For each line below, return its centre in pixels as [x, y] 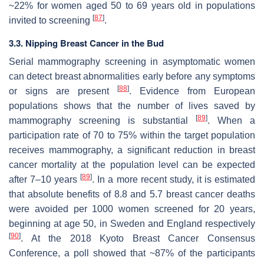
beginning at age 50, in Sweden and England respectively [132, 224]
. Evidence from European [192, 91]
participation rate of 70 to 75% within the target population [132, 136]
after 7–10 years [45, 180]
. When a [231, 121]
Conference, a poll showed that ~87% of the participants [132, 253]
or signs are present [63, 91]
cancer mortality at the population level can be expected [132, 165]
